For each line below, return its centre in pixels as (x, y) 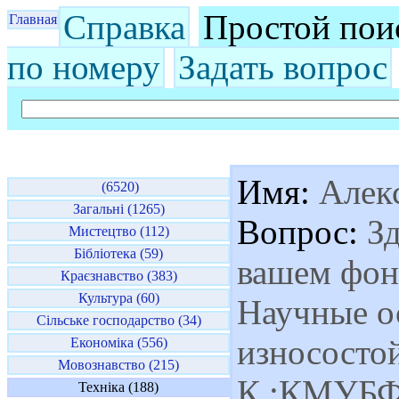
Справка (124, 27)
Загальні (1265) (118, 209)
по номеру (84, 67)
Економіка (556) (118, 342)
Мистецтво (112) (118, 231)
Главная (33, 19)
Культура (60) (118, 298)
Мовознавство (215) (118, 365)
